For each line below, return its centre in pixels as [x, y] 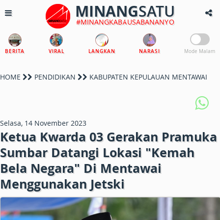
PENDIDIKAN [55, 77]
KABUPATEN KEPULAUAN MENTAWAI [147, 77]
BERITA [15, 51]
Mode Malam [200, 51]
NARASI [150, 51]
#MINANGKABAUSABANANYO [125, 22]
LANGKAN [102, 51]
